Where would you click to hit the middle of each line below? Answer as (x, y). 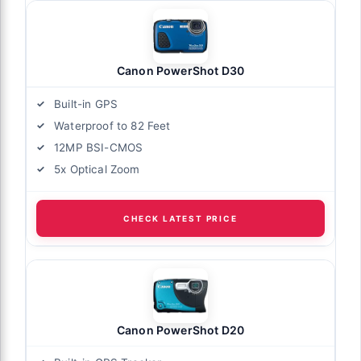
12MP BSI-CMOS (99, 148)
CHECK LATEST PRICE (180, 219)
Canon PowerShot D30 (180, 71)
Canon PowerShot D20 (180, 330)
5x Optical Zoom (97, 170)
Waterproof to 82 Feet (112, 126)
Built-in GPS (86, 104)
